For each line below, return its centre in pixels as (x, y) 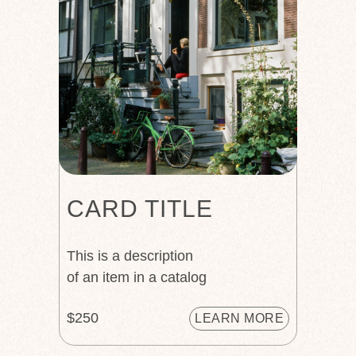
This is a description (130, 256)
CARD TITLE (140, 209)
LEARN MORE (239, 318)
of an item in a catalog (137, 277)
